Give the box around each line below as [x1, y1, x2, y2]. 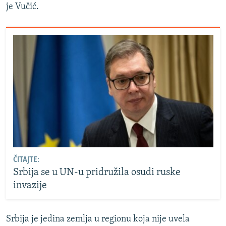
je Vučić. [6, 2, 39, 12]
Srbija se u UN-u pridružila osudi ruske [13, 167, 181, 178]
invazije [13, 181, 47, 191]
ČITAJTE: [13, 156, 39, 164]
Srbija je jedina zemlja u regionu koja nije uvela [6, 214, 190, 224]
